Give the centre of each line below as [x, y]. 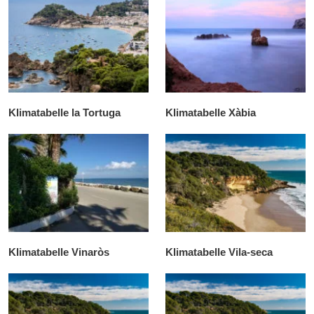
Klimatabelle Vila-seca [219, 252]
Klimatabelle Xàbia [211, 113]
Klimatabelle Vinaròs [59, 252]
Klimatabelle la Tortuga [64, 113]
